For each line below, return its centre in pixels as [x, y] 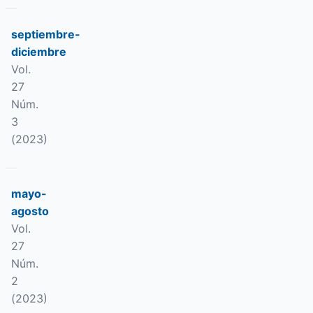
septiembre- [46, 34]
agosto [30, 211]
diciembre [39, 52]
